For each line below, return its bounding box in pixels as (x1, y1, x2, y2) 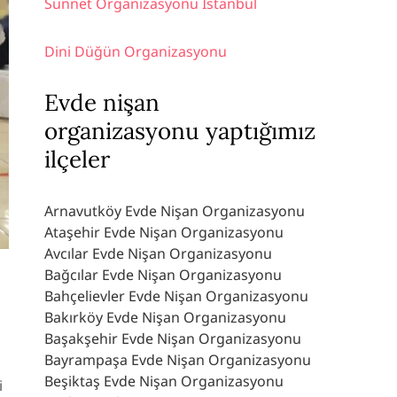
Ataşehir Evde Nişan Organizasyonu (44, 222, 284, 242)
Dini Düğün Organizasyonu (44, 41, 227, 61)
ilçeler (44, 144, 110, 174)
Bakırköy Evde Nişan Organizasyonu (44, 307, 286, 327)
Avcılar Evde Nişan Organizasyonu (44, 243, 272, 263)
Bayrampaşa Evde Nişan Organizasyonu (44, 349, 311, 370)
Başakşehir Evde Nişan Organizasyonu (44, 328, 301, 348)
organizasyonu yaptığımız (44, 115, 315, 145)
